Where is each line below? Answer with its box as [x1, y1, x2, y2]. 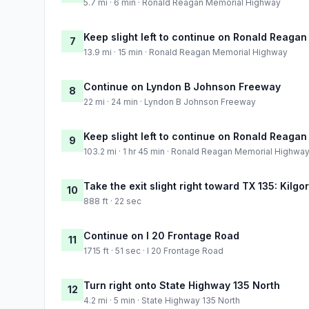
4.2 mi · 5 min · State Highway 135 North [83, 295, 240, 306]
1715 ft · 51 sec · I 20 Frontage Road [83, 245, 223, 256]
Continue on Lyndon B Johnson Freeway [83, 80, 281, 92]
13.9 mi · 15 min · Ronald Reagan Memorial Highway [83, 46, 288, 57]
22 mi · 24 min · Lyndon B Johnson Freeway [83, 96, 256, 107]
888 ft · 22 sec [83, 195, 141, 206]
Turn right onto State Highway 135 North [83, 279, 280, 291]
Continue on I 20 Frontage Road [83, 229, 239, 241]
